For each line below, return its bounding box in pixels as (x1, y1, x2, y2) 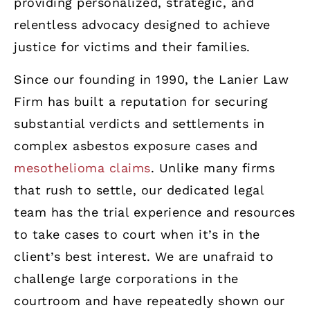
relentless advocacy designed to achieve (14, 17, 271, 33)
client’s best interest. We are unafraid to (14, 248, 273, 264)
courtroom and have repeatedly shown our (14, 293, 285, 308)
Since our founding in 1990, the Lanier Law (14, 71, 289, 86)
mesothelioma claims (14, 160, 151, 175)
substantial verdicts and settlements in (14, 116, 265, 131)
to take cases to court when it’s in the (14, 226, 260, 241)
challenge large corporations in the (14, 271, 239, 286)
